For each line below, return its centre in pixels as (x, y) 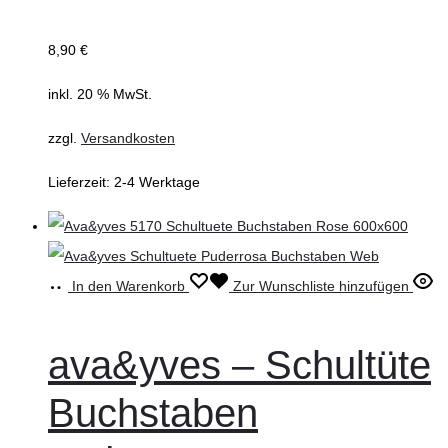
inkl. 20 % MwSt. (100, 94)
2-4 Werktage (157, 182)
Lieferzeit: (81, 182)
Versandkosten (128, 138)
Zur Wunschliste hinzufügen (321, 286)
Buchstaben (153, 413)
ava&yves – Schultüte (239, 365)
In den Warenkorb (128, 286)
